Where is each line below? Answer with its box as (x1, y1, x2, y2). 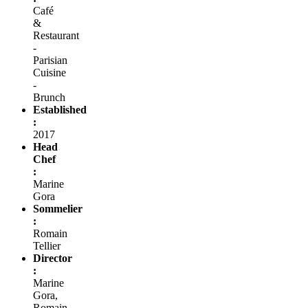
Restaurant (33, 29, 79, 41)
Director (33, 252, 72, 264)
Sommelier (33, 202, 82, 214)
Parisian (33, 54, 67, 66)
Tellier (33, 239, 60, 252)
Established (33, 103, 87, 115)
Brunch (33, 91, 65, 103)
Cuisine (33, 66, 66, 78)
